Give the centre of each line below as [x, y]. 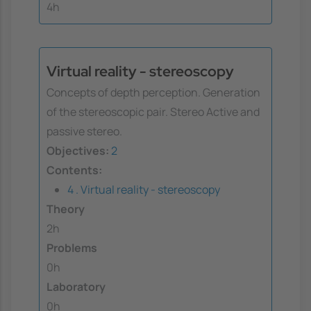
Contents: [74, 170]
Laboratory [76, 287]
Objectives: [78, 151]
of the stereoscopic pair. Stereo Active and [153, 112]
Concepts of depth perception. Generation [153, 93]
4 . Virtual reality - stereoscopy [144, 190]
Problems [72, 248]
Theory [66, 209]
